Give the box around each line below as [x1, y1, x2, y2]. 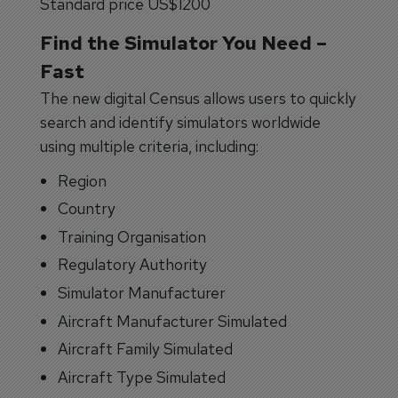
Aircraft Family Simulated [58, 338, 233, 360]
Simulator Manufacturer [58, 282, 226, 303]
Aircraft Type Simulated [58, 366, 226, 387]
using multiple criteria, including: [40, 135, 259, 156]
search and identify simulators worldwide [40, 111, 321, 132]
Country [58, 198, 115, 219]
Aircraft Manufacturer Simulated [58, 310, 287, 331]
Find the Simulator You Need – [40, 29, 327, 56]
